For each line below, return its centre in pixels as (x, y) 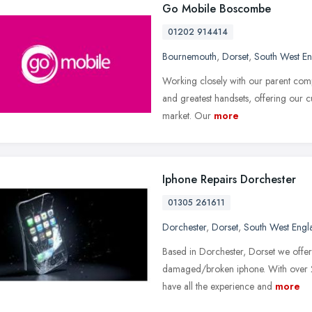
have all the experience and (217, 286)
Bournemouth (189, 56)
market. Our (187, 115)
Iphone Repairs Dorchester (229, 179)
